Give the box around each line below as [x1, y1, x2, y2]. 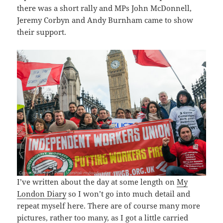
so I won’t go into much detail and [66, 189, 191, 199]
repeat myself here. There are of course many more [17, 201, 201, 211]
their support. [17, 27, 67, 37]
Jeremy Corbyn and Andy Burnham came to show [17, 15, 194, 25]
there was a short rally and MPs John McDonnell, [17, 3, 192, 13]
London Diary [17, 189, 67, 199]
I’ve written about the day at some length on [17, 177, 177, 187]
